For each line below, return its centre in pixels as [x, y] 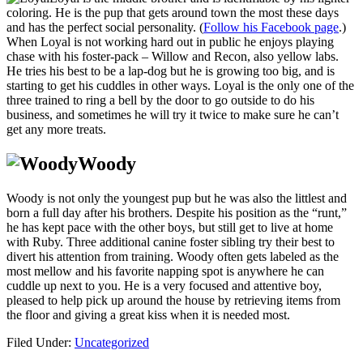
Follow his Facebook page [271, 28]
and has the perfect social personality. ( [105, 28]
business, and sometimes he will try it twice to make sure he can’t [173, 115]
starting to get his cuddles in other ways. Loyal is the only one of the [180, 86]
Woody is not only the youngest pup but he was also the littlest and [177, 199]
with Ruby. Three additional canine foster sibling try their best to [171, 242]
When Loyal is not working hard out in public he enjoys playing [170, 42]
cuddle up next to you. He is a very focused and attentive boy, [164, 286]
